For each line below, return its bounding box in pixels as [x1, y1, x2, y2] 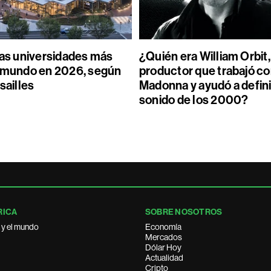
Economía [145, 222, 181, 232]
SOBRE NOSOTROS [145, 207, 223, 217]
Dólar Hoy [145, 243, 181, 252]
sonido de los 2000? [139, 93, 249, 107]
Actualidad [145, 253, 183, 263]
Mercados [145, 232, 182, 242]
